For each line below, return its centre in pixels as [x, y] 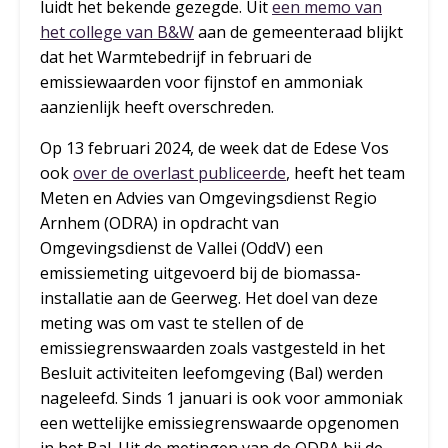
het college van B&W [117, 31]
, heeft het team [345, 172]
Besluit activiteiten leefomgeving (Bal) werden [211, 372]
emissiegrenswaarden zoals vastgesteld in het [212, 347]
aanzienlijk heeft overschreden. [157, 106]
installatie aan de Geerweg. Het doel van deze [209, 297]
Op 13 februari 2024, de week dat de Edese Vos [214, 147]
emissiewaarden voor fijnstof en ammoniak [201, 81]
